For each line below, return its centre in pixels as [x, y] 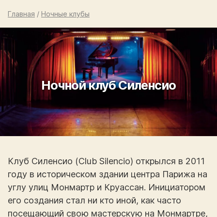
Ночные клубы [65, 14]
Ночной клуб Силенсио [108, 85]
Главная [21, 14]
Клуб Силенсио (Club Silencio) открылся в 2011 [106, 161]
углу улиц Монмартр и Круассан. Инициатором [107, 187]
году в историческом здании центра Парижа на [108, 174]
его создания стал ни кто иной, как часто [94, 200]
